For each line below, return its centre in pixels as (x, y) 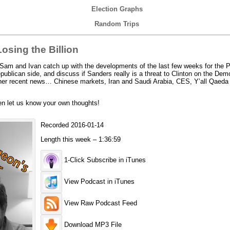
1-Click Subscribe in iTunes (104, 160)
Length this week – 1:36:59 (80, 139)
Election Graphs (117, 9)
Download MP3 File (92, 225)
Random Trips (117, 24)
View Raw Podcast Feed (99, 203)
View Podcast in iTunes (98, 182)
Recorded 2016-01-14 (72, 125)
